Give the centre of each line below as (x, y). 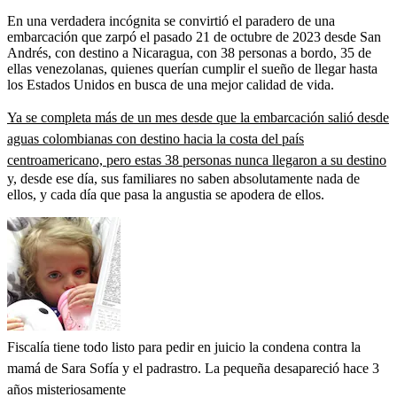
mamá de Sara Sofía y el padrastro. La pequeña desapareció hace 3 (193, 368)
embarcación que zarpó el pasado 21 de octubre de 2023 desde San (194, 36)
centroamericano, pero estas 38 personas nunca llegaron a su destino (197, 160)
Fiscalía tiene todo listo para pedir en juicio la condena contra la (184, 346)
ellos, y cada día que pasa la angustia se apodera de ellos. (166, 194)
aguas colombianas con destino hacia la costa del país (156, 138)
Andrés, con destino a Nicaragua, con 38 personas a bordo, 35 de (189, 52)
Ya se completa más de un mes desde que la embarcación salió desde (198, 117)
